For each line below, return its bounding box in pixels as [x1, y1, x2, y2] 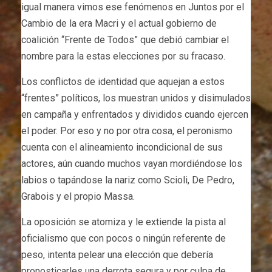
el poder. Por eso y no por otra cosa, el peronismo [21, 124, 233, 137]
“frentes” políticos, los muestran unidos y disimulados [21, 92, 251, 104]
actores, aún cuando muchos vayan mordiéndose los [21, 157, 242, 169]
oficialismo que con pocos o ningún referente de [21, 232, 226, 244]
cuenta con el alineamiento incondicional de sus [21, 141, 223, 153]
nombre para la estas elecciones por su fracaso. [21, 50, 225, 62]
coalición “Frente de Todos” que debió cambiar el [21, 33, 229, 46]
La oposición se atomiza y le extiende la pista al [21, 216, 226, 228]
